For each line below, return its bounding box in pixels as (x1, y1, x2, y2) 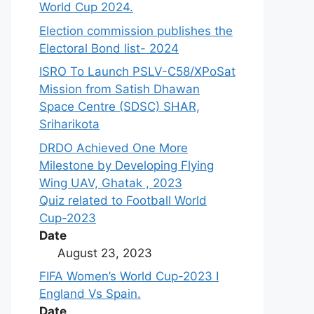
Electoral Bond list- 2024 (39, 41, 179, 55)
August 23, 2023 (57, 245, 152, 260)
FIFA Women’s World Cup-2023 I (39, 269, 219, 283)
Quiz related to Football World (39, 193, 207, 207)
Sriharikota (39, 117, 100, 131)
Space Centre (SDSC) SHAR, (39, 100, 200, 114)
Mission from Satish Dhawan (39, 82, 200, 96)
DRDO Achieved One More (39, 140, 188, 155)
